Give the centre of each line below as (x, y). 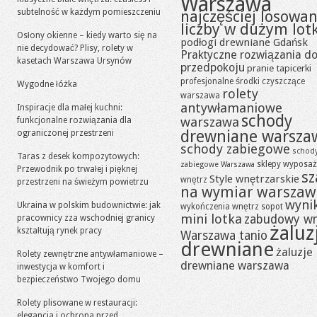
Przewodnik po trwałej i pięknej (77, 169)
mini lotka (211, 219)
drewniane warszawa (235, 266)
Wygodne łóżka (47, 84)
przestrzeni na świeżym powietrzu (83, 182)
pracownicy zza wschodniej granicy (86, 218)
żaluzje (294, 252)
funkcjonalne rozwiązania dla (74, 120)
